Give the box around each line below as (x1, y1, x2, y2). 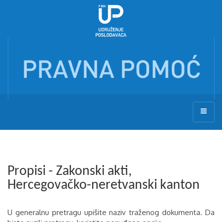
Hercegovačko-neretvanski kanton (7, 178, 200, 192)
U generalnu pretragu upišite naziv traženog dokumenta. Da (7, 208, 215, 217)
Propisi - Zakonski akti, (7, 165, 132, 178)
